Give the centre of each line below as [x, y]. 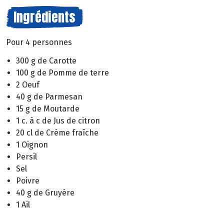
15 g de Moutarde [48, 108]
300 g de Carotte [46, 60]
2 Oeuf [28, 84]
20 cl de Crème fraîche [57, 132]
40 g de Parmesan [49, 96]
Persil [26, 156]
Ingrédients [44, 17]
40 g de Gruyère [45, 192]
